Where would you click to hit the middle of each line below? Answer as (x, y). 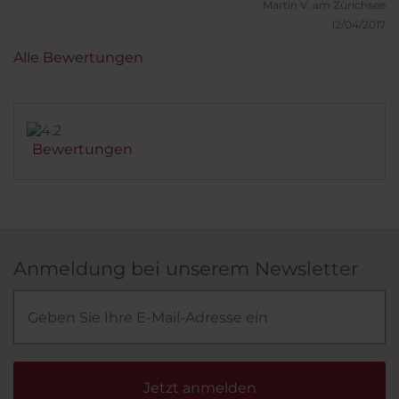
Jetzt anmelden (199, 388)
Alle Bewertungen (78, 58)
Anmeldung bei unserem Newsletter (186, 269)
